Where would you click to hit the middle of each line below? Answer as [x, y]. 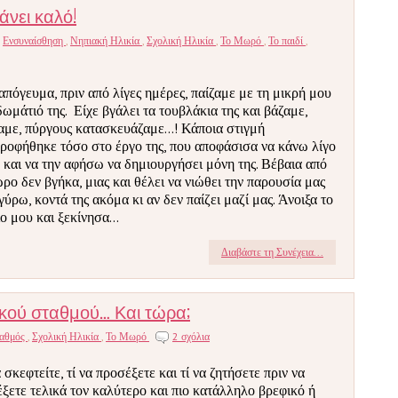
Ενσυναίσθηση [34, 40]
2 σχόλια [191, 336]
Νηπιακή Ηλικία [106, 40]
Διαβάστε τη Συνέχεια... [272, 252]
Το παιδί [287, 40]
